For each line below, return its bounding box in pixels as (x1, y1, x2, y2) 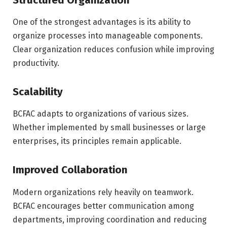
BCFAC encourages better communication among (13, 201, 194, 211)
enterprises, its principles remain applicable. (13, 136, 181, 146)
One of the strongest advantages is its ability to (13, 17, 191, 27)
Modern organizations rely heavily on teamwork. (13, 187, 194, 197)
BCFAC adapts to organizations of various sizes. (13, 109, 188, 119)
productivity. (13, 58, 59, 68)
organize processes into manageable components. (13, 31, 203, 41)
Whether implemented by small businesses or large (13, 123, 206, 133)
